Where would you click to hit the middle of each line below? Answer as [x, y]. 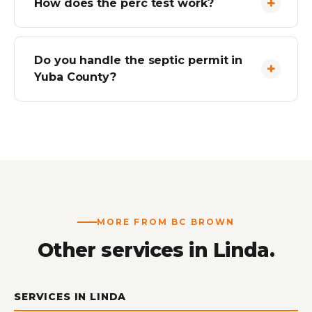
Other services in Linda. [156, 250]
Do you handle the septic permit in [139, 60]
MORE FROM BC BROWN [166, 222]
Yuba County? [76, 77]
